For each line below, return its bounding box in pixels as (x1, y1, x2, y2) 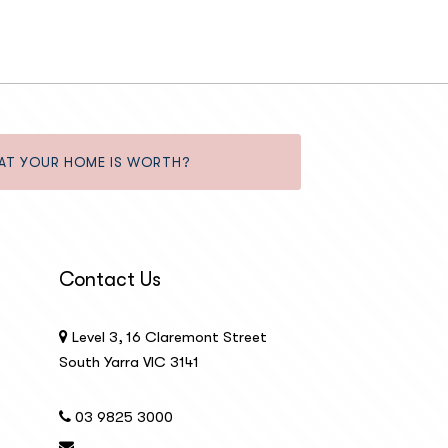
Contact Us (58, 267, 161, 291)
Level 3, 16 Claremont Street (67, 327, 267, 346)
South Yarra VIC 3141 (58, 352, 199, 371)
